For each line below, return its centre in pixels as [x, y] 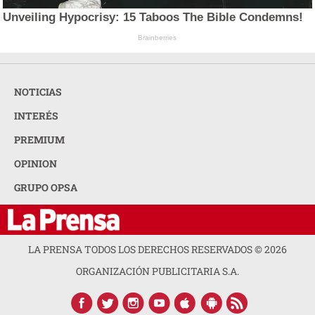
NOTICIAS [38, 92]
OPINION [36, 164]
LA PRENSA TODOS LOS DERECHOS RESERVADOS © [146, 250]
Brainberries [157, 37]
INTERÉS [36, 116]
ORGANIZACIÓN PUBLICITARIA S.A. [157, 271]
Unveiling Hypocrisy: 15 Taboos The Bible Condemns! [153, 17]
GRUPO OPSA [46, 188]
